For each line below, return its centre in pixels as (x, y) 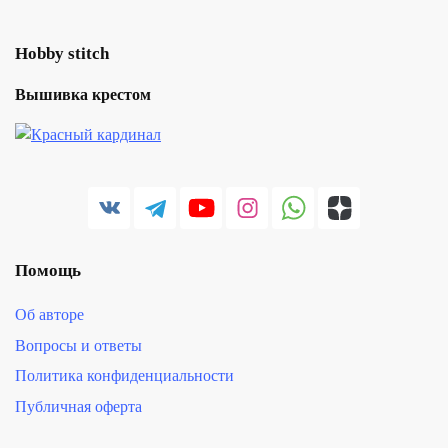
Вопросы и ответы (78, 345)
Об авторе (49, 315)
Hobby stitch (62, 53)
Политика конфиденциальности (124, 376)
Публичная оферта (78, 406)
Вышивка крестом (83, 94)
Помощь (48, 271)
